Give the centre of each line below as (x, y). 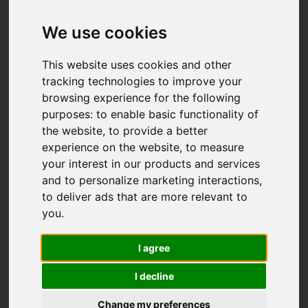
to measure (215, 147)
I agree (154, 248)
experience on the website (111, 147)
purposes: (69, 114)
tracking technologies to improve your (142, 81)
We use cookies (105, 33)
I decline (154, 276)
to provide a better (158, 131)
